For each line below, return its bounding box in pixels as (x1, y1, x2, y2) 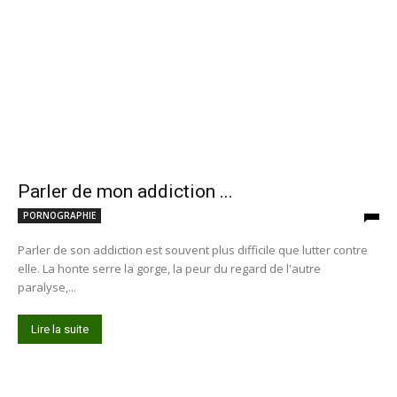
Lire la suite (31, 322, 89, 336)
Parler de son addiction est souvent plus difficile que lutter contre (18, 241, 368, 258)
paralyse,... (18, 278, 76, 295)
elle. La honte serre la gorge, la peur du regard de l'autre (18, 260, 321, 276)
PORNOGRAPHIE (23, 208, 96, 222)
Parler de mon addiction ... (18, 180, 233, 202)
